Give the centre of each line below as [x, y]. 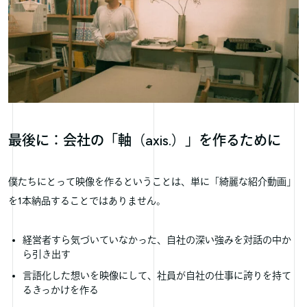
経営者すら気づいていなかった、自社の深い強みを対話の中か [157, 241]
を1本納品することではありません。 [87, 201]
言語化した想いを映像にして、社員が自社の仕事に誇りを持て [157, 275]
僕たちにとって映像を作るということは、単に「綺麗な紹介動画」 [152, 182]
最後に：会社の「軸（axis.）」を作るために [145, 141]
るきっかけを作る [60, 290]
